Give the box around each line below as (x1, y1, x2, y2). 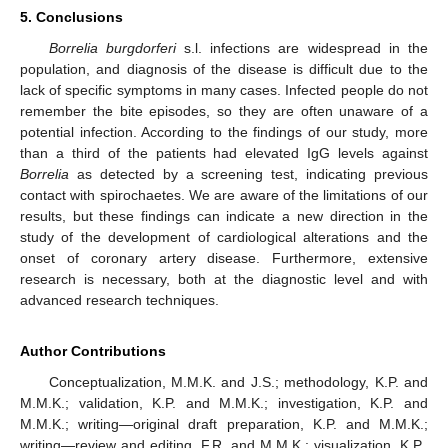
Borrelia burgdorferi (48, 40, 176, 57)
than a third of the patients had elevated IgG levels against (20, 145, 428, 162)
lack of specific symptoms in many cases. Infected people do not (20, 82, 428, 99)
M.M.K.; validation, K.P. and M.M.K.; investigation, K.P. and (20, 395, 428, 412)
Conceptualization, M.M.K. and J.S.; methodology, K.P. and (48, 374, 428, 391)
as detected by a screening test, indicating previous (69, 166, 428, 183)
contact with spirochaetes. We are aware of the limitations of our (20, 187, 428, 204)
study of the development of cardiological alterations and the (20, 229, 428, 246)
